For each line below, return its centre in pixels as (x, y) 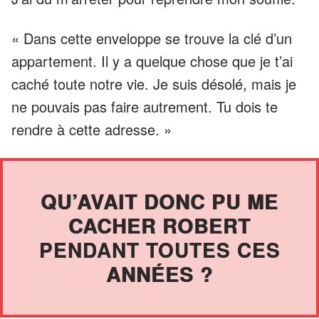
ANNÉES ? (159, 273)
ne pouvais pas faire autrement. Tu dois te (145, 106)
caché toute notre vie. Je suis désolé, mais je (154, 83)
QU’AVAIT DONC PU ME (159, 201)
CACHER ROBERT (159, 225)
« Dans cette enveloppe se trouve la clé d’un (152, 38)
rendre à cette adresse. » (91, 129)
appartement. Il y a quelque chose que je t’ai (152, 61)
